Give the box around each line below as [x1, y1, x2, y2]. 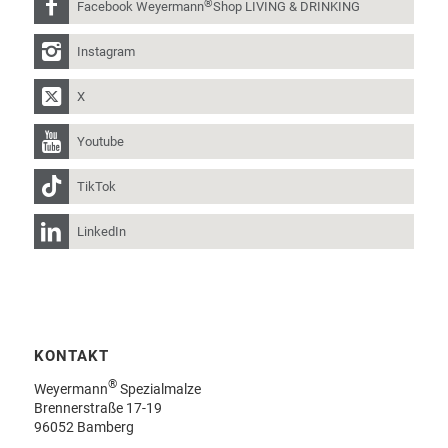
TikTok [76, 178, 116, 194]
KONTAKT [33, 347, 109, 366]
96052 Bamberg [33, 418, 134, 435]
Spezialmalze [116, 380, 201, 397]
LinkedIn [76, 223, 126, 239]
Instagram [76, 43, 135, 59]
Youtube [76, 133, 124, 149]
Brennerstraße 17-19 [33, 399, 162, 416]
